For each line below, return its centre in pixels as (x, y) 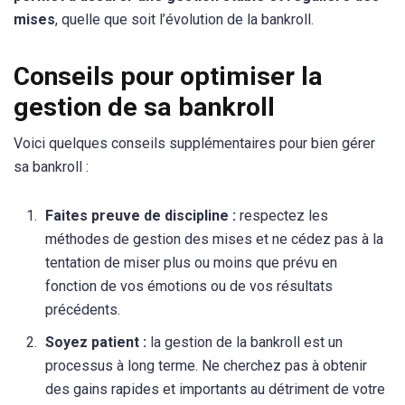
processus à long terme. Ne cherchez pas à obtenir (206, 366)
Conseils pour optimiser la (168, 76)
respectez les (282, 216)
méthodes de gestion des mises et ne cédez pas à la (214, 239)
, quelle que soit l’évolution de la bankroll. (184, 19)
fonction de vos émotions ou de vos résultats (189, 286)
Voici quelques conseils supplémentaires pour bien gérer (194, 143)
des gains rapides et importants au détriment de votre (215, 389)
